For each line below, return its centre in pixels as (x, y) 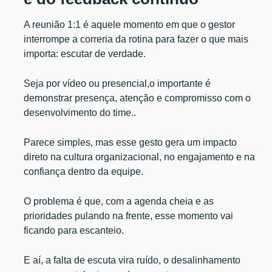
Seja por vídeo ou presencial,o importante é (117, 83)
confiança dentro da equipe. (84, 171)
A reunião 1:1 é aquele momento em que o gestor (130, 24)
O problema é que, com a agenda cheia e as (119, 201)
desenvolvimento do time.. (81, 112)
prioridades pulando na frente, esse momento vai (129, 216)
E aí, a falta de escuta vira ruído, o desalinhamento (132, 260)
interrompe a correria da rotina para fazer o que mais (136, 39)
